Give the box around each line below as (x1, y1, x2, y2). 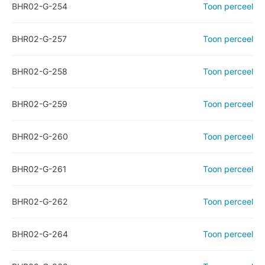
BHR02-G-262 (12, 196, 68, 206)
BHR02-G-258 (12, 66, 67, 76)
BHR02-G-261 (12, 164, 66, 174)
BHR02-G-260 (12, 131, 68, 141)
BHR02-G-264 (12, 229, 68, 239)
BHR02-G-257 (12, 34, 67, 44)
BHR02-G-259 (12, 99, 67, 109)
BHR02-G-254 (12, 1, 67, 11)
